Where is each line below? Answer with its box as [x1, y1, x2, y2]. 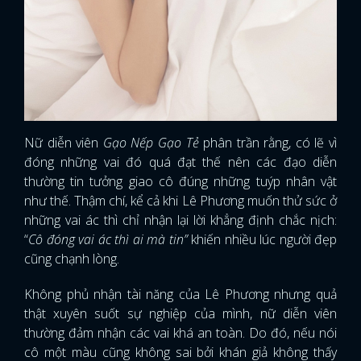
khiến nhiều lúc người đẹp [191, 230, 337, 249]
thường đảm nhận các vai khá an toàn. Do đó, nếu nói [24, 324, 337, 342]
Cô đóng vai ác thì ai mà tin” [28, 230, 191, 249]
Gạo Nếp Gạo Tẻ [102, 134, 204, 152]
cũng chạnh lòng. [24, 250, 119, 268]
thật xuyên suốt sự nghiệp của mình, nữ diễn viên [24, 305, 337, 323]
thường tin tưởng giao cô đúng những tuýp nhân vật [24, 172, 337, 191]
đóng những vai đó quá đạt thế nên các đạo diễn [24, 153, 337, 172]
